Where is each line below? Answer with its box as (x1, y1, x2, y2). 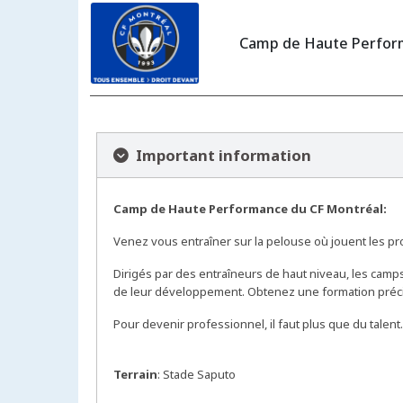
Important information (129, 145, 311, 166)
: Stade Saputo (157, 366, 238, 383)
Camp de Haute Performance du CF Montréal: (113, 201, 387, 218)
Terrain (113, 366, 157, 383)
